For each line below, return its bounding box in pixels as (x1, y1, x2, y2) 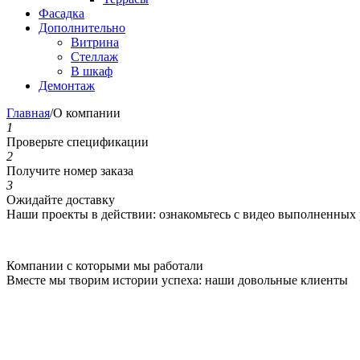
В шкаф (71, 64, 112, 78)
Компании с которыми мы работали (6, 259, 203, 272)
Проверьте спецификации (6, 135, 149, 149)
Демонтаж (39, 79, 95, 92)
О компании (53, 106, 121, 120)
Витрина (71, 35, 119, 49)
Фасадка (39, 6, 84, 20)
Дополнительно (39, 21, 125, 35)
